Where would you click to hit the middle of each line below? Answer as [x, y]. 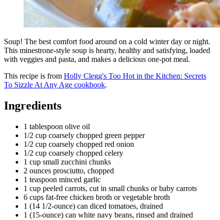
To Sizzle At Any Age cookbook [55, 85]
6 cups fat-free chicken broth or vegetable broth [97, 197]
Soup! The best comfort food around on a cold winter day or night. [107, 42]
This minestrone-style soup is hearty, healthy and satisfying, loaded [107, 51]
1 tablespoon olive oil [57, 127]
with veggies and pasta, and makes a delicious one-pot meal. [97, 59]
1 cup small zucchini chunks [67, 162]
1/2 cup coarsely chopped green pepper [84, 136]
